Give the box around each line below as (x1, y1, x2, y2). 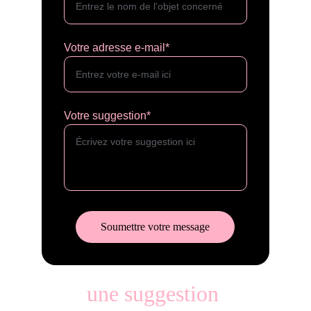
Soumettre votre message (101, 221, 210, 233)
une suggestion (86, 281, 224, 306)
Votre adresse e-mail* (64, 42, 169, 53)
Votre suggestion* (64, 110, 151, 121)
